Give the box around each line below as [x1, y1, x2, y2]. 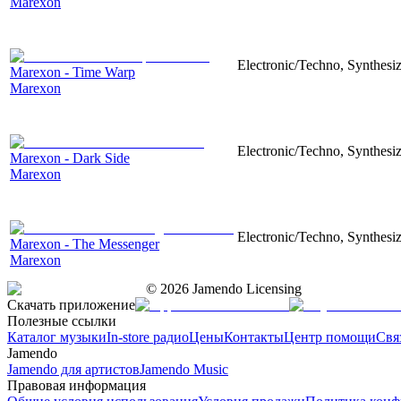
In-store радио [107, 328, 189, 345]
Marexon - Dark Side [10, 149, 130, 166]
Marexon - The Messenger [10, 235, 159, 252]
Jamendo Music [140, 361, 228, 377]
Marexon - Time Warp [10, 64, 135, 80]
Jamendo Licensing [189, 280, 302, 296]
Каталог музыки [7, 328, 107, 345]
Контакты [224, 328, 284, 345]
